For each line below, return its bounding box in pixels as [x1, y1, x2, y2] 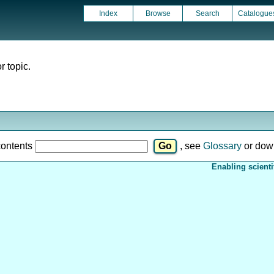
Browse [145, 9, 171, 18]
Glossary [203, 141, 242, 151]
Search [195, 9, 220, 18]
